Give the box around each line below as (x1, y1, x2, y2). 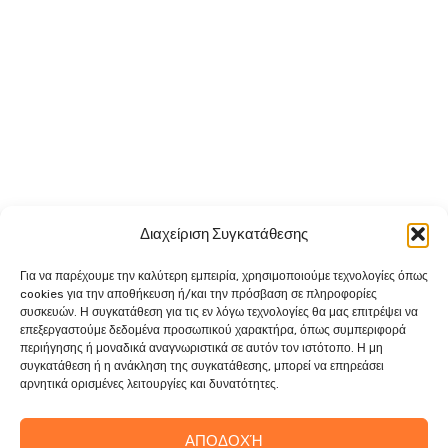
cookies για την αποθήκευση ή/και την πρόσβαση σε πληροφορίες (20, 287, 377, 301)
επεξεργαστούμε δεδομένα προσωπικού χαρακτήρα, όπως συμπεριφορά (20, 323, 406, 337)
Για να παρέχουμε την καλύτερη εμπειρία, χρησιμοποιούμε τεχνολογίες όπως (20, 269, 428, 283)
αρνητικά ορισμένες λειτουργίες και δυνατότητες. (20, 377, 279, 391)
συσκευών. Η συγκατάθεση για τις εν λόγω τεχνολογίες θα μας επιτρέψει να (20, 305, 418, 319)
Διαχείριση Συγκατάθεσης (140, 225, 308, 243)
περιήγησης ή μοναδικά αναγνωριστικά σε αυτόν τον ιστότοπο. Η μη (20, 341, 383, 355)
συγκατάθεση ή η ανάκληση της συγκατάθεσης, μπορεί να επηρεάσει (20, 359, 384, 373)
